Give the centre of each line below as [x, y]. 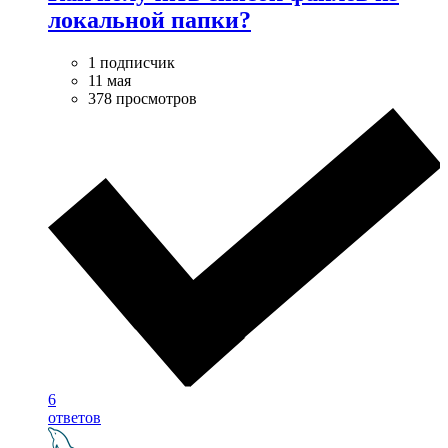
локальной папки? [149, 20]
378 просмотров [142, 99]
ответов [74, 418]
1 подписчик [131, 63]
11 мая [109, 81]
